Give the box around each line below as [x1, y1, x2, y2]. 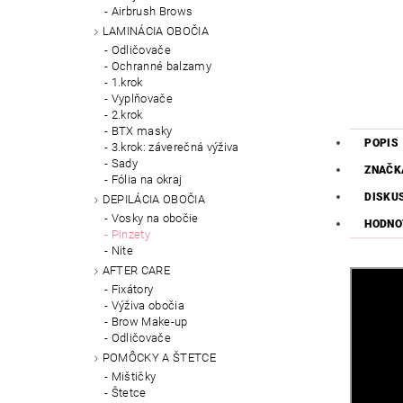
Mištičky [111, 369, 157, 383]
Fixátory [111, 282, 154, 296]
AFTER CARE [102, 264, 170, 278]
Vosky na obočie [111, 211, 199, 226]
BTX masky [111, 124, 173, 139]
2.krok [111, 108, 143, 122]
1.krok [111, 76, 143, 90]
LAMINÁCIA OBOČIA [102, 24, 209, 39]
